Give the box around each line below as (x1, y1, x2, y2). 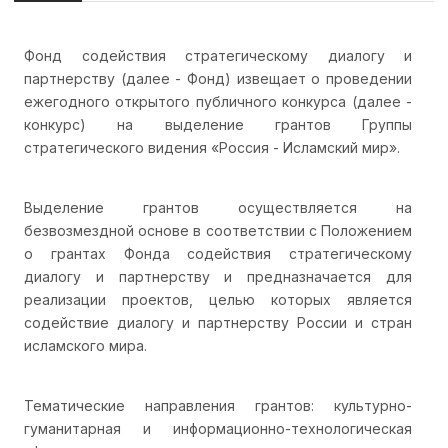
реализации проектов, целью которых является (24, 290, 412, 308)
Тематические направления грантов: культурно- (24, 396, 412, 414)
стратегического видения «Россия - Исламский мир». (24, 138, 400, 156)
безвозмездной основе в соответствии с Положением (24, 221, 412, 239)
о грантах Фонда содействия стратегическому (24, 244, 412, 262)
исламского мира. (24, 336, 147, 354)
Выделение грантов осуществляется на (24, 198, 412, 216)
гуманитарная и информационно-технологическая (24, 419, 412, 437)
